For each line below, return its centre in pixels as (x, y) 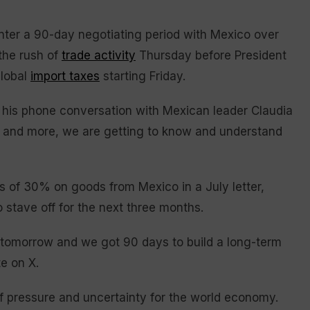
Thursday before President (211, 55)
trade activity (99, 55)
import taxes (65, 76)
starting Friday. (143, 76)
